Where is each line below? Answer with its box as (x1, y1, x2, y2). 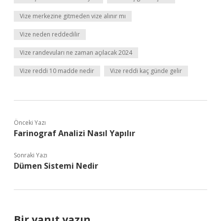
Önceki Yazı (14, 118, 46, 127)
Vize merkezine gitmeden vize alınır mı (20, 12, 126, 20)
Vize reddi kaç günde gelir (110, 67, 182, 75)
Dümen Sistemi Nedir (14, 160, 98, 171)
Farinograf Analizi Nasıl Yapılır (14, 128, 135, 139)
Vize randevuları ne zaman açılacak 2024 (20, 48, 132, 57)
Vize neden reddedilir (20, 30, 80, 38)
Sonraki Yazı (14, 151, 47, 159)
